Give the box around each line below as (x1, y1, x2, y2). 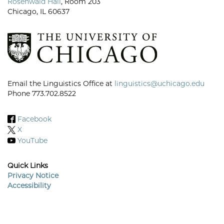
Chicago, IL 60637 (7, 7, 69, 16)
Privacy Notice (7, 171, 58, 180)
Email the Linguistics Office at (7, 79, 114, 88)
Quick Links (7, 161, 48, 170)
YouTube (17, 136, 47, 145)
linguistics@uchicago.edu (114, 79, 204, 88)
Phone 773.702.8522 (7, 89, 76, 98)
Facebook (17, 114, 51, 124)
